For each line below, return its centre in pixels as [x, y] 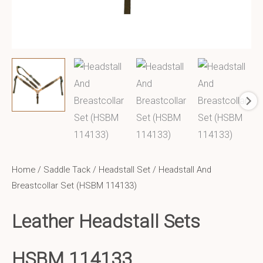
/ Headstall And [181, 170]
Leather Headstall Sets [106, 222]
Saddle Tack [67, 170]
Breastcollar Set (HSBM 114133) [74, 186]
